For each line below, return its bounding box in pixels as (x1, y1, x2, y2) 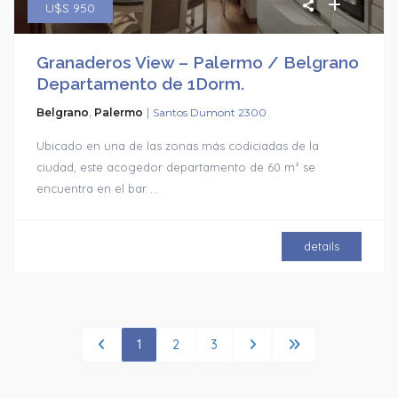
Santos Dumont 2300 (153, 106, 267, 120)
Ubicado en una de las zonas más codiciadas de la (36, 139, 320, 154)
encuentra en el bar (36, 181, 151, 196)
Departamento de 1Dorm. (36, 74, 245, 94)
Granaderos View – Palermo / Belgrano (36, 52, 360, 73)
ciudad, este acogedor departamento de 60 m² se (36, 160, 316, 175)
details (303, 239, 339, 254)
